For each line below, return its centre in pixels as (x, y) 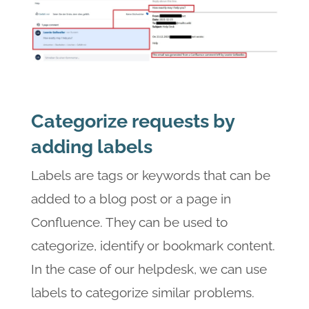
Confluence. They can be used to (129, 222)
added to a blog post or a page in (131, 198)
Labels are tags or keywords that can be (150, 175)
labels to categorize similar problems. (142, 292)
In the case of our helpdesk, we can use (149, 269)
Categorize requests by (132, 121)
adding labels (91, 147)
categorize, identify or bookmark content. (153, 245)
